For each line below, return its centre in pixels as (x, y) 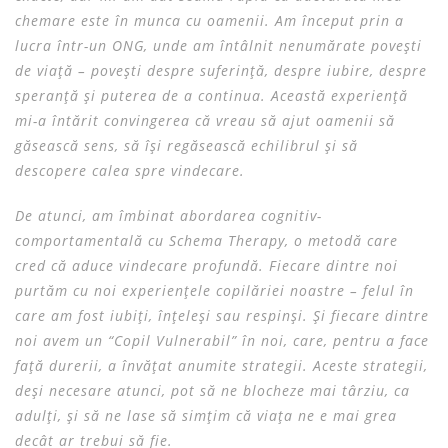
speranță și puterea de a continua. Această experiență (211, 95)
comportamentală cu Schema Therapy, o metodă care (206, 240)
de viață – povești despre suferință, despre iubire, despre (221, 70)
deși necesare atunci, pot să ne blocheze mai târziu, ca (212, 390)
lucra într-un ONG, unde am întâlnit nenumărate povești (218, 45)
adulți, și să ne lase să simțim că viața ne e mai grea (206, 415)
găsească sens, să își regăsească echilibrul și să (186, 145)
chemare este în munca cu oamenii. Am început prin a (209, 20)
